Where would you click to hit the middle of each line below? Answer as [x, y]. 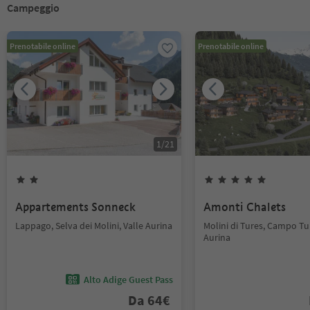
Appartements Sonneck [75, 207]
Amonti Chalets [245, 207]
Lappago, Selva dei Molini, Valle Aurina [94, 226]
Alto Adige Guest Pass [128, 279]
